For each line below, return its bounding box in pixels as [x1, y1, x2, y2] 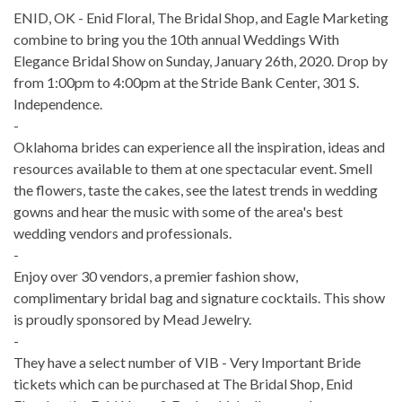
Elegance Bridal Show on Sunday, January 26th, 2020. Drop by [13, 52, 388, 70]
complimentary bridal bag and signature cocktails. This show [13, 289, 385, 307]
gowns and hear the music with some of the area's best [13, 203, 343, 221]
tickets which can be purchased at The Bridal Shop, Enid [13, 375, 353, 393]
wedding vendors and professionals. [13, 224, 232, 242]
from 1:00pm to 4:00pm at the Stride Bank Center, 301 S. [13, 74, 359, 92]
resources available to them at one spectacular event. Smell [13, 160, 372, 178]
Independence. [13, 95, 102, 113]
